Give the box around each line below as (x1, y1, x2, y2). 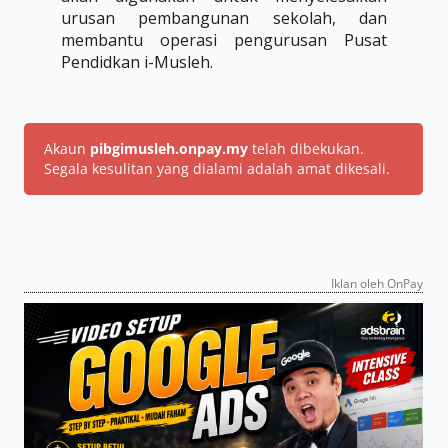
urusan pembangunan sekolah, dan (60, 7, 388, 29)
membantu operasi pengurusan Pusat (60, 29, 388, 51)
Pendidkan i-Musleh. (60, 51, 213, 73)
